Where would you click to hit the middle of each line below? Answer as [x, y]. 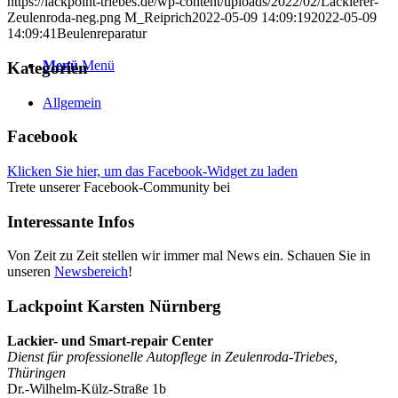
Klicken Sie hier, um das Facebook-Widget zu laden [152, 171]
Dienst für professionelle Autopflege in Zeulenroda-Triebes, [172, 356]
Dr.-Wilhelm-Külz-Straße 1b [87, 388]
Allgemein [72, 102]
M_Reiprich [158, 18]
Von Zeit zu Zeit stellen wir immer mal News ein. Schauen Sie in [189, 256]
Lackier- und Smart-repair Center [110, 340]
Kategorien [48, 68]
